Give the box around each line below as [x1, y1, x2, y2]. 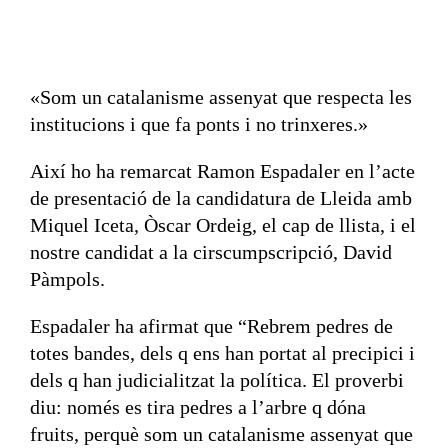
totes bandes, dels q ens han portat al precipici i [29, 342, 415, 364]
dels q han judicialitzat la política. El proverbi [29, 369, 404, 391]
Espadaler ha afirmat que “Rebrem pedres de [29, 315, 393, 337]
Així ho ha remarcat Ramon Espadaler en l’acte [29, 160, 415, 182]
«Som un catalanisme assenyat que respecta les [29, 86, 412, 108]
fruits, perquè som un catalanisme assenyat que [29, 423, 413, 445]
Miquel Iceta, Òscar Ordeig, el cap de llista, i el [29, 214, 416, 236]
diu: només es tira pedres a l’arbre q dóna [29, 396, 366, 418]
